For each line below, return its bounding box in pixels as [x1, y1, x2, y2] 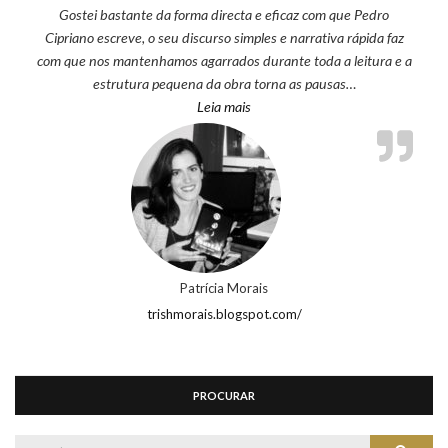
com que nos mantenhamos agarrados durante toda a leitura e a [36, 52, 412, 70]
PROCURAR [193, 389, 255, 403]
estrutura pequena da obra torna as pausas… [92, 75, 356, 93]
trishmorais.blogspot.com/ [146, 306, 302, 323]
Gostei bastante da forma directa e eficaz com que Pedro [59, 6, 389, 24]
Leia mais [197, 98, 251, 116]
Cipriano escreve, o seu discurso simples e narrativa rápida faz [44, 29, 404, 47]
